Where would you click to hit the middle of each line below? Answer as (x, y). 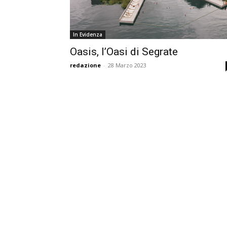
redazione (85, 65)
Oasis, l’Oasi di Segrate (124, 52)
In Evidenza (88, 34)
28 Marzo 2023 (127, 65)
